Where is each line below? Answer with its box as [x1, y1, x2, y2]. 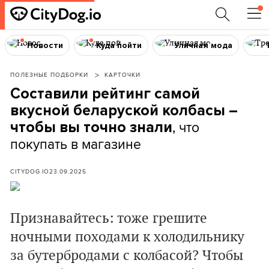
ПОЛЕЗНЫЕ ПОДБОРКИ [10, 70, 88, 79]
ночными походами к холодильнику [10, 229, 244, 246]
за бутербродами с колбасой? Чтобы [10, 247, 243, 264]
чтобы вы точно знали [10, 118, 172, 136]
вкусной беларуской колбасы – [10, 101, 238, 119]
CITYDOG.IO [10, 167, 49, 175]
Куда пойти [95, 40, 142, 50]
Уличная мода [174, 40, 233, 50]
